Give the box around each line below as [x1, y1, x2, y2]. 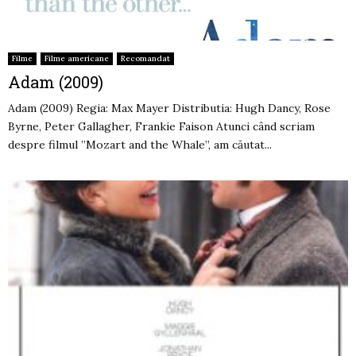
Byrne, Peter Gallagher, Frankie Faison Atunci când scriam [8, 119, 315, 134]
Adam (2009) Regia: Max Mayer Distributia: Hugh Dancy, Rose [8, 101, 331, 116]
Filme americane [44, 53, 109, 64]
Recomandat [121, 53, 170, 64]
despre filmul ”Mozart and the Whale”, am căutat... [8, 137, 272, 153]
